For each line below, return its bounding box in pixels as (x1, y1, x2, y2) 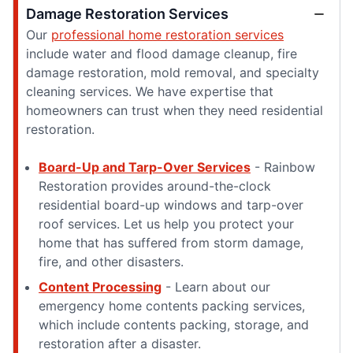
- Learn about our (162, 278, 270, 295)
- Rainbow (251, 158, 315, 175)
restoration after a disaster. (39, 335, 201, 351)
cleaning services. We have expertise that (26, 83, 273, 99)
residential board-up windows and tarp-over (39, 196, 303, 213)
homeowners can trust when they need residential (26, 102, 323, 118)
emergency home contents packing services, (39, 297, 305, 314)
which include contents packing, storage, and (39, 316, 309, 333)
